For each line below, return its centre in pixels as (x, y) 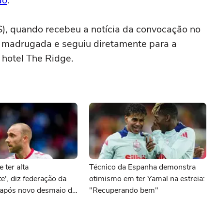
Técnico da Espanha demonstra (142, 167)
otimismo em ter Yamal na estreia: (147, 179)
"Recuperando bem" (124, 190)
